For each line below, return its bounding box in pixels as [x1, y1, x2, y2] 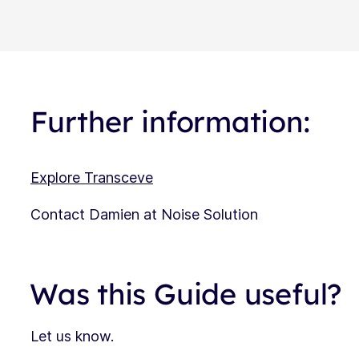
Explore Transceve [30, 169, 153, 187]
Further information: [30, 103, 311, 140]
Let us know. [30, 328, 114, 345]
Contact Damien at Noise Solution [30, 206, 258, 224]
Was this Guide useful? [30, 276, 342, 313]
